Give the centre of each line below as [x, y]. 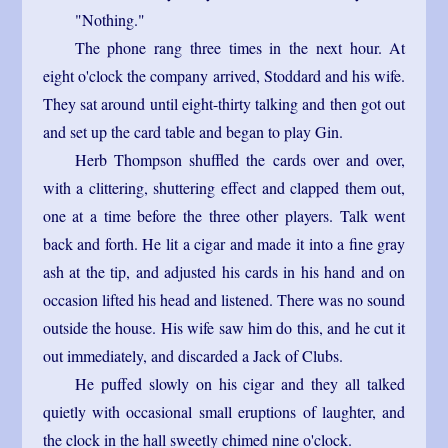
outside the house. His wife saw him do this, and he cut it [224, 327]
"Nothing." [109, 19]
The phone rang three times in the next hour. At [240, 47]
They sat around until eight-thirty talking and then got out [224, 103]
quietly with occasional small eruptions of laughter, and [224, 411]
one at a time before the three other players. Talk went [224, 215]
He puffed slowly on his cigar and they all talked [240, 383]
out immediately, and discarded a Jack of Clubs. [192, 355]
